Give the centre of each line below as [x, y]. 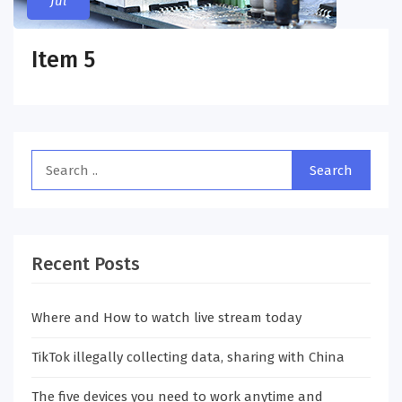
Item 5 [63, 60]
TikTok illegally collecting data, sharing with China [188, 357]
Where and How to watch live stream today [166, 318]
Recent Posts [86, 264]
